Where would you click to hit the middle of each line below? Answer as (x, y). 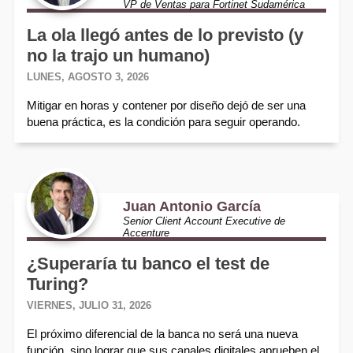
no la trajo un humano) (118, 55)
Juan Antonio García (192, 206)
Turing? (58, 284)
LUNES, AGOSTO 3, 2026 (88, 76)
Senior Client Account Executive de (204, 221)
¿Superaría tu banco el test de (148, 263)
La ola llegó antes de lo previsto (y (165, 35)
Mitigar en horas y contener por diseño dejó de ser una (166, 105)
